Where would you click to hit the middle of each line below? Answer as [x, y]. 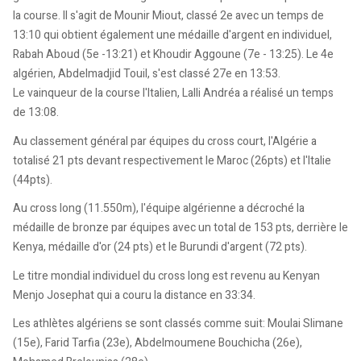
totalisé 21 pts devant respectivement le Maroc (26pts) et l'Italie [172, 160]
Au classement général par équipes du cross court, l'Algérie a [165, 141]
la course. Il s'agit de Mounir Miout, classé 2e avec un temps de [168, 16]
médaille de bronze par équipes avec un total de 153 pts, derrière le [180, 228]
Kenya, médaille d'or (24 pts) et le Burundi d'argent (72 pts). [160, 247]
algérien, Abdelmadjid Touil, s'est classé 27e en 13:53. [147, 74]
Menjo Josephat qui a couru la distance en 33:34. [134, 295]
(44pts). [33, 180]
